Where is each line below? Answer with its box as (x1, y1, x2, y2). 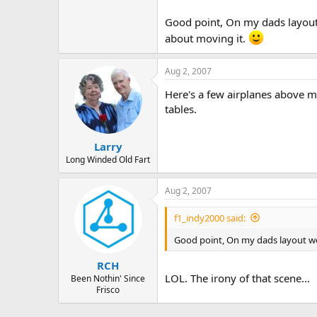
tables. (165, 102, 197, 116)
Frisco (96, 284, 120, 296)
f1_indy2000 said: (174, 211, 246, 224)
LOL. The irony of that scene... (165, 271, 310, 286)
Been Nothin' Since (71, 272, 145, 284)
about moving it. (165, 31, 248, 45)
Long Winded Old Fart (66, 153, 150, 166)
